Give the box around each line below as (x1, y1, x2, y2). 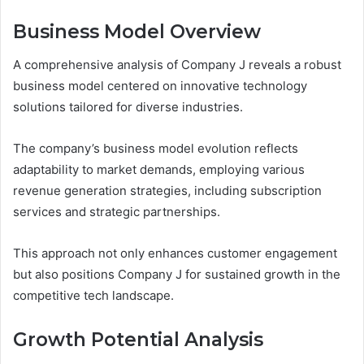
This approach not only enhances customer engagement (13, 245, 337, 261)
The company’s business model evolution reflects (13, 140, 298, 156)
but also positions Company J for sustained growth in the (13, 266, 340, 282)
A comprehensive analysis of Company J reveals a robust (13, 56, 341, 72)
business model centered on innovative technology (13, 77, 307, 93)
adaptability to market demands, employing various (13, 161, 305, 177)
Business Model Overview (13, 20, 261, 44)
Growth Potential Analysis (13, 327, 263, 351)
